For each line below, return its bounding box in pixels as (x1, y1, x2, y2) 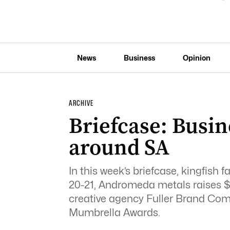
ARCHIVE (68, 99, 93, 108)
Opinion (182, 53, 210, 62)
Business (123, 53, 155, 62)
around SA (68, 132, 169, 162)
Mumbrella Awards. (68, 206, 160, 219)
